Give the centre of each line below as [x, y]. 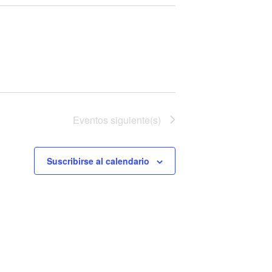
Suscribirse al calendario [98, 161]
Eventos [90, 120]
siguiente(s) [134, 120]
